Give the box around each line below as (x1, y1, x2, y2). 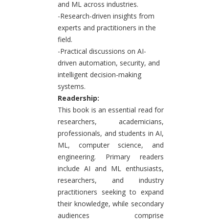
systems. (58, 81, 86, 91)
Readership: (58, 93, 99, 103)
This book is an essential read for (58, 105, 164, 114)
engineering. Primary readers (58, 152, 164, 161)
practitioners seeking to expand (58, 187, 164, 197)
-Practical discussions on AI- (58, 46, 146, 56)
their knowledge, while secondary (58, 198, 164, 208)
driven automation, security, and (58, 58, 160, 67)
